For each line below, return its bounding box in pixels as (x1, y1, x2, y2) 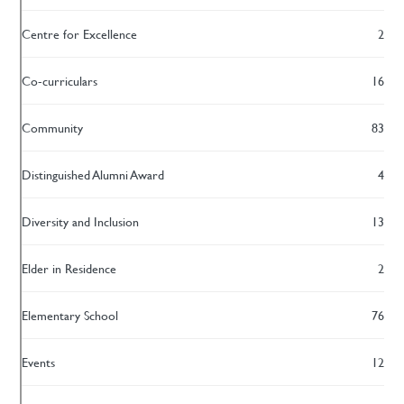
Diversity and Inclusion (21, 211, 139, 231)
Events (21, 352, 55, 372)
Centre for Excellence (21, 23, 137, 43)
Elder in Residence (21, 258, 116, 278)
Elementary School (21, 305, 118, 325)
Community (21, 117, 83, 137)
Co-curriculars (21, 70, 97, 90)
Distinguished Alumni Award (21, 164, 164, 184)
